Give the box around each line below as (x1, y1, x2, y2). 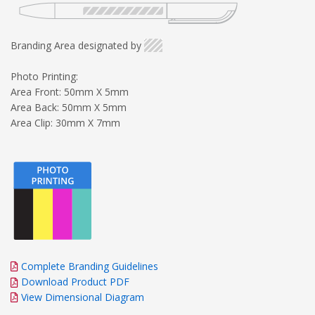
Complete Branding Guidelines (21, 259, 158, 273)
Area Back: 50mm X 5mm (11, 100, 127, 114)
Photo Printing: (11, 69, 78, 83)
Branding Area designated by (11, 38, 141, 52)
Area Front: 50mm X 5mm (11, 84, 129, 98)
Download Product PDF (18, 274, 129, 288)
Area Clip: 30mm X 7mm (11, 115, 120, 129)
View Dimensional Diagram (21, 290, 144, 304)
